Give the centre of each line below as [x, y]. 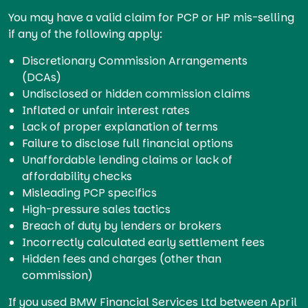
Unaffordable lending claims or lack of [128, 159]
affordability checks [77, 176]
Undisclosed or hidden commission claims [136, 93]
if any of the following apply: [86, 34]
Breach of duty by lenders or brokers [122, 225]
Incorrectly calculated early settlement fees [144, 242]
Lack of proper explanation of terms [120, 126]
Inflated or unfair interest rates [106, 110]
